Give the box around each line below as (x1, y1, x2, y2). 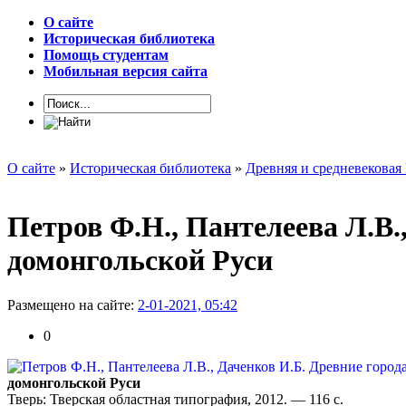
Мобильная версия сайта (43, 63, 208, 79)
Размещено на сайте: (7, 296, 138, 313)
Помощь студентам (43, 47, 169, 63)
